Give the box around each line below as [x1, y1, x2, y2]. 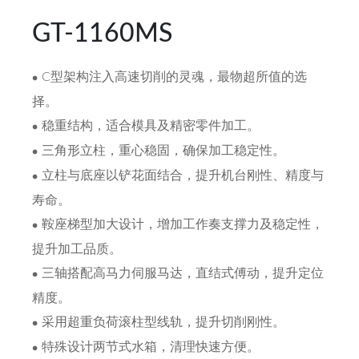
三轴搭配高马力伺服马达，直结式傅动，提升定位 [42, 267, 324, 280]
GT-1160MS [32, 21, 172, 47]
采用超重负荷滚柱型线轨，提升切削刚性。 [42, 316, 285, 329]
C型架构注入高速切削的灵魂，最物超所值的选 [42, 71, 307, 84]
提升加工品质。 [32, 243, 122, 256]
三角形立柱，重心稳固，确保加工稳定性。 [42, 144, 285, 158]
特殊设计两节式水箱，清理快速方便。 [42, 341, 260, 354]
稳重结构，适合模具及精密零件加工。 [42, 119, 260, 133]
